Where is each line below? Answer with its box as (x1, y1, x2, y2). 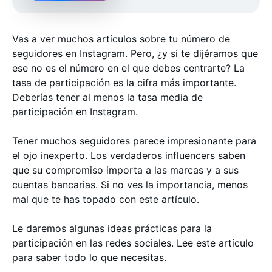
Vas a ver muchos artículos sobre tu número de (12, 33, 230, 45)
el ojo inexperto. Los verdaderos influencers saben (12, 149, 245, 161)
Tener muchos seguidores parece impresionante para (12, 135, 256, 147)
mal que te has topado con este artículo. (12, 193, 202, 205)
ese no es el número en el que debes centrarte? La (12, 62, 245, 74)
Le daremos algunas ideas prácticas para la (12, 222, 212, 234)
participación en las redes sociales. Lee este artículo (12, 237, 254, 249)
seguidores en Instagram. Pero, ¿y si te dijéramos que (12, 47, 258, 59)
